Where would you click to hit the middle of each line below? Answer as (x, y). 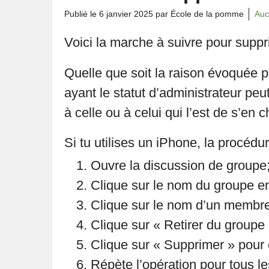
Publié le (82, 14)
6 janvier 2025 (126, 14)
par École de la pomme (198, 14)
